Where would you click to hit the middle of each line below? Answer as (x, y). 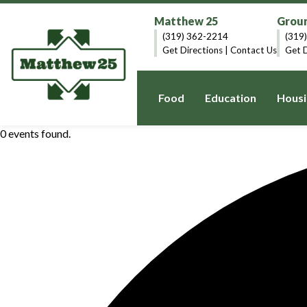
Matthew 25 (186, 21)
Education (231, 97)
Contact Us (254, 50)
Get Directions (193, 50)
